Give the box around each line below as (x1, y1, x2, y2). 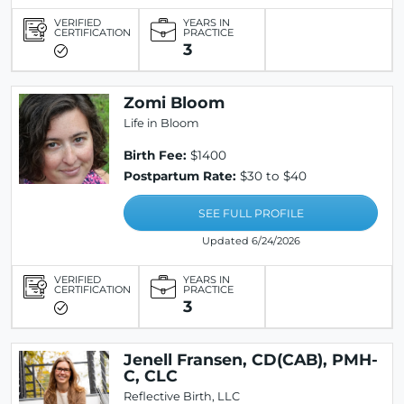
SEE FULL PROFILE (197, 207, 304, 221)
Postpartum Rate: (124, 169, 236, 183)
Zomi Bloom (124, 93, 225, 112)
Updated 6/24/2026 (201, 234, 300, 247)
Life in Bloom (124, 116, 199, 130)
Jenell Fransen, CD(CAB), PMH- (124, 350, 378, 369)
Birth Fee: (124, 148, 187, 162)
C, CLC (124, 366, 178, 385)
